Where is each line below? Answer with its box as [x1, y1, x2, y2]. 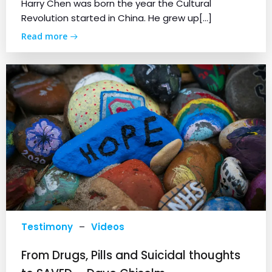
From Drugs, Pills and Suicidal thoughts [21, 246, 240, 263]
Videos [91, 220, 124, 233]
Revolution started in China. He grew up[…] [21, 11, 212, 24]
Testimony [21, 220, 73, 233]
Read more [21, 30, 67, 42]
